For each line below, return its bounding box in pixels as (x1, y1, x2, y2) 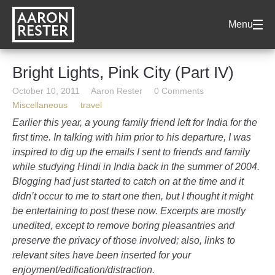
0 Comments (154, 86, 204, 96)
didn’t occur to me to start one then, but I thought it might (12, 191, 253, 201)
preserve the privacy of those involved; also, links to (12, 235, 235, 246)
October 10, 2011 (12, 86, 80, 96)
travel (80, 100, 102, 110)
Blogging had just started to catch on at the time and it (12, 176, 244, 187)
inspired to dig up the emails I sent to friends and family (12, 147, 250, 157)
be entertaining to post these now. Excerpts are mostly (12, 206, 246, 216)
